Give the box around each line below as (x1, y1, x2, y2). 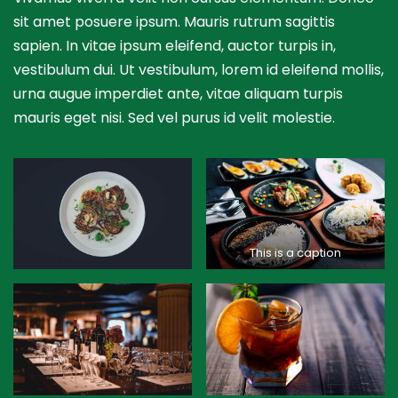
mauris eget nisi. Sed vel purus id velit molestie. (13, 107, 335, 128)
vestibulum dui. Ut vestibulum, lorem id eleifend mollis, (13, 59, 384, 80)
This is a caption (250, 245, 341, 261)
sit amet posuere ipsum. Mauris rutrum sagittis (13, 11, 335, 32)
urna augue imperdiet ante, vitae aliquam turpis (13, 83, 343, 104)
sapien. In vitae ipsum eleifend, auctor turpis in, (13, 35, 336, 56)
